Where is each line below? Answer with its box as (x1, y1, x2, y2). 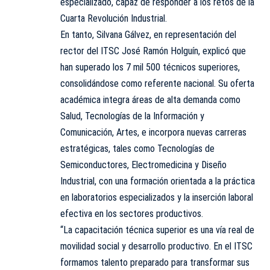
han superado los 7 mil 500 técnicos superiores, (60, 61, 240, 73)
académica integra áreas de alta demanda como (60, 93, 240, 105)
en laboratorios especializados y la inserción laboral (60, 191, 253, 203)
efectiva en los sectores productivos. (60, 207, 203, 219)
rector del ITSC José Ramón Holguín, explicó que (60, 45, 246, 57)
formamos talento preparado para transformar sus (60, 256, 250, 268)
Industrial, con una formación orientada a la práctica (60, 175, 255, 187)
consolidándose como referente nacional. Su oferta (60, 77, 254, 89)
